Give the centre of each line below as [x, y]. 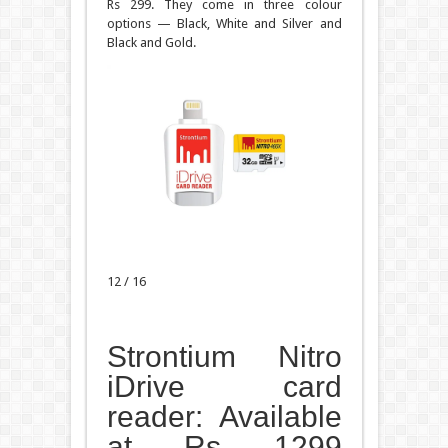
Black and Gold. [151, 42]
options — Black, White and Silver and [224, 23]
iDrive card [224, 386]
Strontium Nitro [224, 356]
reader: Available [224, 416]
